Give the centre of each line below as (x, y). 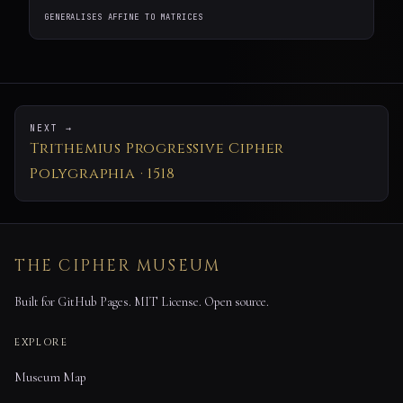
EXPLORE (41, 343)
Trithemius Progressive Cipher (157, 149)
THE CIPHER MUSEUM (117, 267)
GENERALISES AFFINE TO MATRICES (124, 18)
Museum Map (50, 378)
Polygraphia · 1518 (103, 174)
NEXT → (51, 129)
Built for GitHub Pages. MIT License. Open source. (142, 302)
